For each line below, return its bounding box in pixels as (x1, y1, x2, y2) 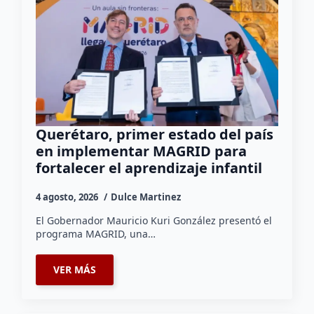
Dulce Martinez (111, 191, 182, 204)
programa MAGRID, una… (36, 227, 156, 241)
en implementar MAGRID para (36, 142, 247, 161)
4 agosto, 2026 (36, 191, 101, 204)
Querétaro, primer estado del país (36, 125, 274, 144)
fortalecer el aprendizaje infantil (36, 158, 263, 178)
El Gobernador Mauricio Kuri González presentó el (36, 214, 273, 228)
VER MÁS (53, 263, 97, 277)
